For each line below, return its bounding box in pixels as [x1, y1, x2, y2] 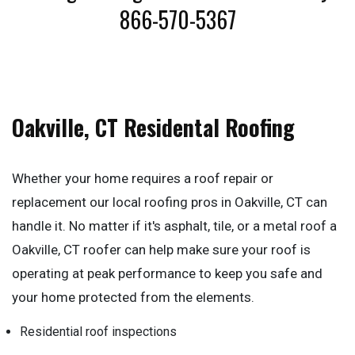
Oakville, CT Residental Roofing [12, 111, 295, 143]
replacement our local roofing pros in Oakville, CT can [12, 194, 327, 210]
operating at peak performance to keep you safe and [12, 265, 323, 281]
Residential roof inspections [20, 324, 177, 339]
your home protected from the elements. [12, 289, 254, 305]
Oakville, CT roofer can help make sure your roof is [12, 242, 311, 258]
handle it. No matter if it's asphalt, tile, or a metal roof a [12, 218, 337, 234]
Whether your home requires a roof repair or [12, 170, 273, 186]
